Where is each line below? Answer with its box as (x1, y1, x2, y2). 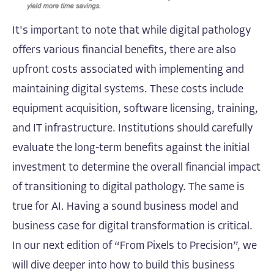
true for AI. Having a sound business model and (12, 201, 239, 213)
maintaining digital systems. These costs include (12, 83, 243, 95)
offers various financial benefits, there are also (12, 44, 236, 56)
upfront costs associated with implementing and (12, 64, 244, 76)
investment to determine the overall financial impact (12, 161, 261, 174)
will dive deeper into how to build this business (12, 259, 235, 272)
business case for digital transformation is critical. (12, 220, 253, 232)
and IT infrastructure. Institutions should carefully (12, 122, 253, 135)
